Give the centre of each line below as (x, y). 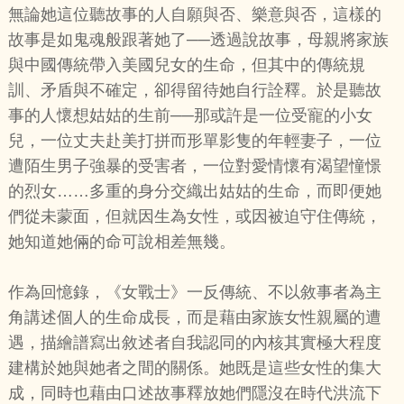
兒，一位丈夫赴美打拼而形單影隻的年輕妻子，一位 (194, 141)
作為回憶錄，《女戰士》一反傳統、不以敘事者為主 (194, 293)
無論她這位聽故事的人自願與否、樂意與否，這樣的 (194, 15)
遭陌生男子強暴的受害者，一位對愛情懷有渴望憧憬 (194, 166)
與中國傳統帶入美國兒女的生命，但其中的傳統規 (186, 65)
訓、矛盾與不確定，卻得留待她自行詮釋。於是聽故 (194, 91)
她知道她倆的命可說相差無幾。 (121, 242)
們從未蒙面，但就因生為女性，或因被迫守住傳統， (194, 217)
